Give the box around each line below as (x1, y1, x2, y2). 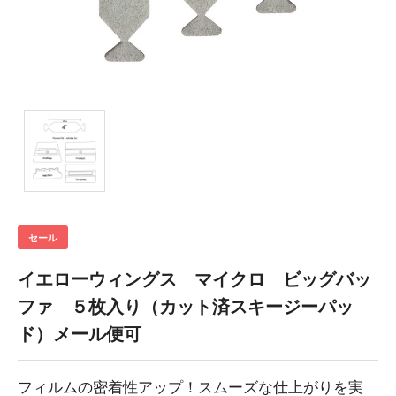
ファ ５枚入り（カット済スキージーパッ (18, 297, 354, 317)
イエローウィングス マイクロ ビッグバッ (18, 270, 371, 290)
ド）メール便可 (18, 324, 141, 345)
